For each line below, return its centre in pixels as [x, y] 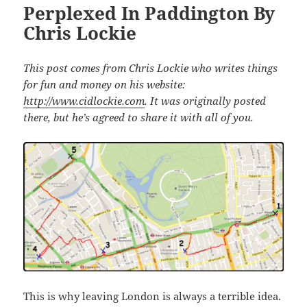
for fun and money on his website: [105, 84]
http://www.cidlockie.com [84, 100]
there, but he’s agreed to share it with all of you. [139, 117]
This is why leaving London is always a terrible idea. [152, 296]
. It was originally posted [206, 100]
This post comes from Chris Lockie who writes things [151, 67]
